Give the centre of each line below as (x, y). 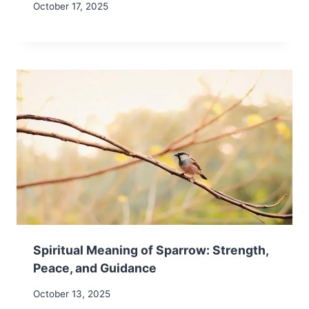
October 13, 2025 (72, 294)
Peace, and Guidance (95, 268)
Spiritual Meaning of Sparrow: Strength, (151, 250)
